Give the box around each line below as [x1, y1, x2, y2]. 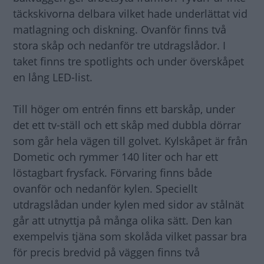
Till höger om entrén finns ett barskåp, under [13, 101, 235, 116]
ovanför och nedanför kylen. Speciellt [13, 181, 197, 196]
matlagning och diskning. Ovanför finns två [13, 22, 226, 37]
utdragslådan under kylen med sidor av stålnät [13, 197, 244, 212]
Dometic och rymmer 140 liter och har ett [13, 149, 218, 164]
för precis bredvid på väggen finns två [13, 245, 200, 259]
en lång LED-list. [13, 70, 93, 84]
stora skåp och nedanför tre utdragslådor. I [13, 38, 226, 52]
